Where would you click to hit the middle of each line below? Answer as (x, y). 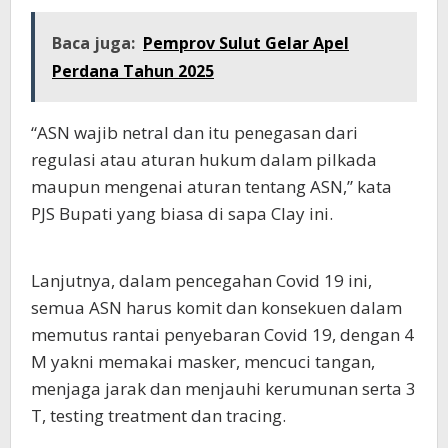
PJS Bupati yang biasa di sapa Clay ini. (182, 214)
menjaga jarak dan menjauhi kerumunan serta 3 (223, 389)
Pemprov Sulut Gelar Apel (246, 43)
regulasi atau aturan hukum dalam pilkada (204, 160)
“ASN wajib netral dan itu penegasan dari (194, 133)
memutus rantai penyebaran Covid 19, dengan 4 (222, 335)
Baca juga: (93, 43)
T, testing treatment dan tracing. (158, 416)
